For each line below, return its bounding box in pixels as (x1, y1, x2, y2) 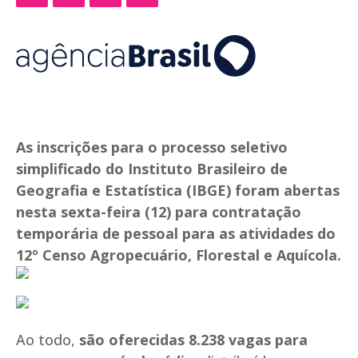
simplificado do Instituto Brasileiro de (16, 159, 288, 179)
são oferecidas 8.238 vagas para (75, 330, 308, 350)
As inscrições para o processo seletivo (16, 137, 288, 157)
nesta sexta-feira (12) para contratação (16, 202, 301, 222)
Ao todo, (16, 330, 75, 350)
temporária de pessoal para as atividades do (16, 224, 336, 244)
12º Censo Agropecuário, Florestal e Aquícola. (16, 245, 341, 265)
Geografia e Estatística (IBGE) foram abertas (16, 181, 340, 201)
